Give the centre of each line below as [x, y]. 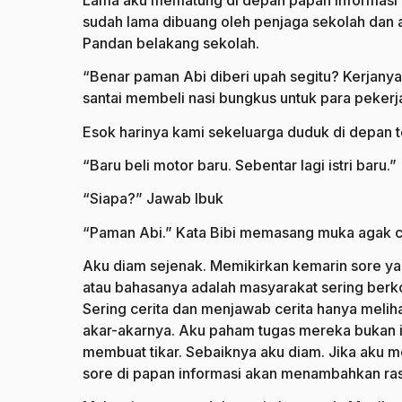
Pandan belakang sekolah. [171, 44]
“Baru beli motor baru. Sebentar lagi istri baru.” [240, 166]
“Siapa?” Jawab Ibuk [153, 199]
